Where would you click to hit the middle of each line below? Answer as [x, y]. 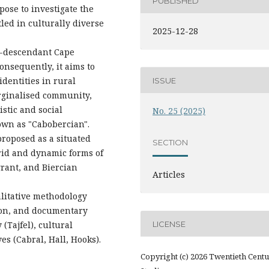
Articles [169, 175]
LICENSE [169, 224]
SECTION [171, 142]
